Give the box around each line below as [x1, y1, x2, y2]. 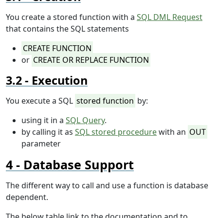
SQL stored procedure [75, 127, 157, 138]
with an [157, 127, 188, 138]
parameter [21, 138, 61, 149]
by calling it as [21, 127, 75, 138]
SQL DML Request [137, 12, 202, 23]
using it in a [21, 115, 66, 126]
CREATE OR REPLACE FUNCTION [33, 54, 149, 66]
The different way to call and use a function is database [6, 180, 208, 191]
